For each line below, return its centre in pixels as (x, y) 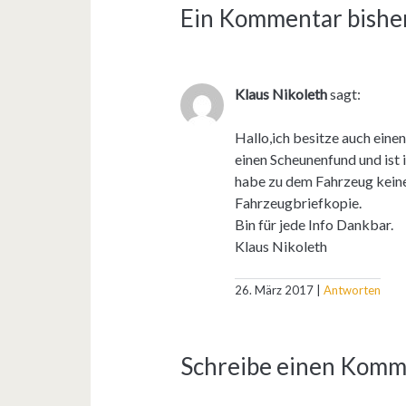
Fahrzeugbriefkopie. (299, 202)
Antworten (353, 290)
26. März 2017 (275, 290)
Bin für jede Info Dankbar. (314, 224)
